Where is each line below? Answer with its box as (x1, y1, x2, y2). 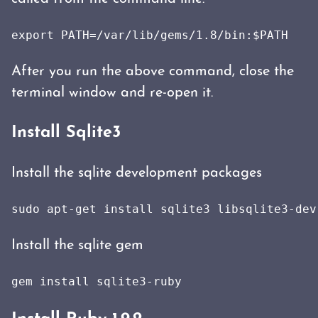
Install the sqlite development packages (11, 166, 262, 180)
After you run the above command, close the (11, 65, 294, 79)
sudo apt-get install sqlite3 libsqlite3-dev (11, 202, 317, 216)
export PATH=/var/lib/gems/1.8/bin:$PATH (11, 28, 288, 42)
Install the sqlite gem (11, 238, 143, 253)
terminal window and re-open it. (11, 86, 213, 100)
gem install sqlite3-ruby (11, 275, 182, 288)
